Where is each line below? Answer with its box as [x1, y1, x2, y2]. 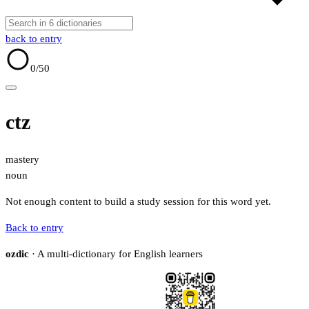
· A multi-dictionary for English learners [29, 248, 203, 260]
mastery [6, 154, 39, 166]
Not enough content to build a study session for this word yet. [6, 196, 271, 208]
